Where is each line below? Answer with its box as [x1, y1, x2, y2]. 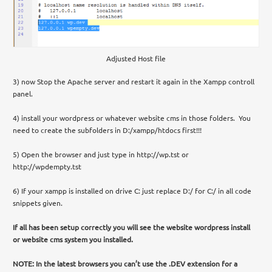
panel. [13, 88, 33, 98]
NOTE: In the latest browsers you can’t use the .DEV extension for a [13, 258, 238, 268]
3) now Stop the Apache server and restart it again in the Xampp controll [13, 76, 255, 86]
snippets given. [13, 197, 63, 208]
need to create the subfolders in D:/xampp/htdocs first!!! [13, 124, 202, 135]
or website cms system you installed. [13, 234, 134, 244]
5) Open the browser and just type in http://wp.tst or [13, 149, 189, 159]
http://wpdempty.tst [13, 161, 82, 171]
